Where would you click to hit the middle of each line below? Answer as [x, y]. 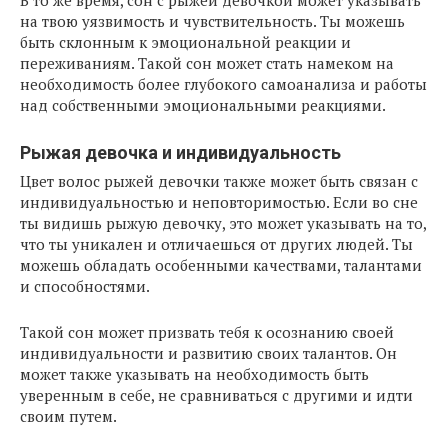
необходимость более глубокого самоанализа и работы [223, 84]
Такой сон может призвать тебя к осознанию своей [207, 332]
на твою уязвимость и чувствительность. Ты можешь [212, 21]
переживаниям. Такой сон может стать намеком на [207, 63]
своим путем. [68, 416]
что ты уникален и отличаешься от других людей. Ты [216, 244]
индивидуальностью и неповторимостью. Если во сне [219, 202]
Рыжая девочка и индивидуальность [180, 152]
